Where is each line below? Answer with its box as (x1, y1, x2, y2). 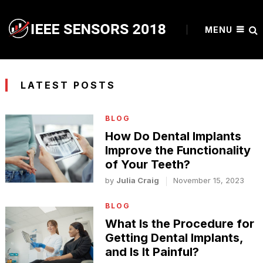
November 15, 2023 (173, 176, 245, 185)
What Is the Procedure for (105, 217, 255, 231)
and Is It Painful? (105, 245, 200, 259)
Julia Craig (116, 176, 160, 185)
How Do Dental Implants (105, 129, 242, 143)
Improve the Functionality (105, 143, 251, 157)
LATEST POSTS (21, 79, 116, 91)
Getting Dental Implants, (105, 231, 244, 245)
